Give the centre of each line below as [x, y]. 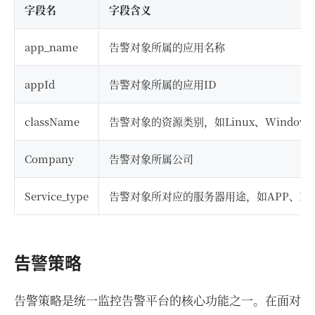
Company [49, 158]
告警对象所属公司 [151, 158]
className [52, 121]
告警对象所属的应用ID [163, 84]
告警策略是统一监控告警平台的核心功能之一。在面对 [157, 300]
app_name [51, 46]
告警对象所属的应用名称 [167, 46]
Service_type [57, 195]
